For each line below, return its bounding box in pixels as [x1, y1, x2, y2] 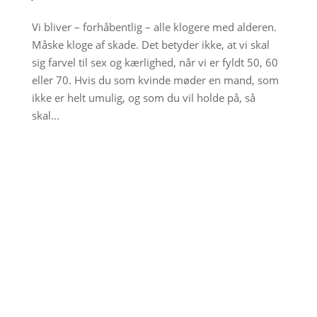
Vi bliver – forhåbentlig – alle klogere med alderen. [31, 19, 277, 34]
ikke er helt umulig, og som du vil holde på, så [31, 90, 255, 105]
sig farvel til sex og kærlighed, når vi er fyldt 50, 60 [31, 54, 278, 69]
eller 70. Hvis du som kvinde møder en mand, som [31, 72, 279, 87]
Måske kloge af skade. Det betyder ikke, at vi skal [31, 37, 270, 52]
